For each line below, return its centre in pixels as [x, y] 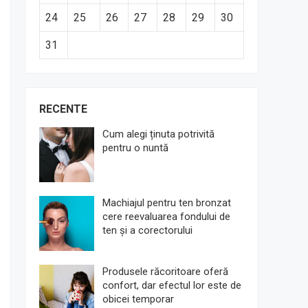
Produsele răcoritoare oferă [165, 272]
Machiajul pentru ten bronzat [167, 203]
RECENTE [63, 109]
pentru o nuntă [135, 148]
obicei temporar [138, 299]
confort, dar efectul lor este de [172, 285]
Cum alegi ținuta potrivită [158, 134]
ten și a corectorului [147, 230]
